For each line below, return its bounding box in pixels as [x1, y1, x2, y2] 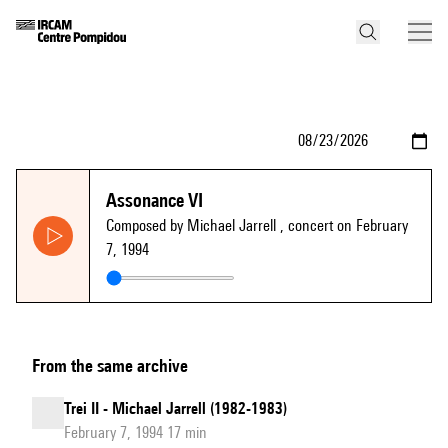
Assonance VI [106, 189, 203, 211]
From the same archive [32, 355, 188, 376]
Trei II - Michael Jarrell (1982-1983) [64, 399, 287, 418]
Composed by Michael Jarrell [106, 216, 280, 235]
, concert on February [280, 216, 408, 235]
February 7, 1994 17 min [64, 423, 207, 442]
